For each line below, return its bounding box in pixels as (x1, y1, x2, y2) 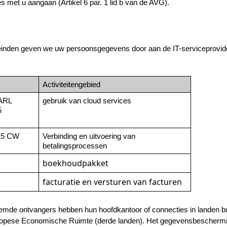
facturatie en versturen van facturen (42, 176, 182, 187)
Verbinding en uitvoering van (42, 132, 135, 140)
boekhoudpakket (42, 157, 108, 169)
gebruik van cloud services (42, 96, 131, 105)
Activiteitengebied (42, 80, 100, 89)
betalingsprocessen (42, 141, 107, 150)
